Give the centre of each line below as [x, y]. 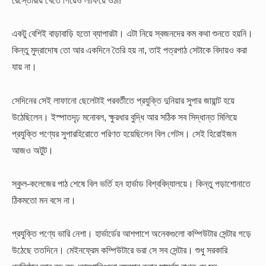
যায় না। [24, 67]
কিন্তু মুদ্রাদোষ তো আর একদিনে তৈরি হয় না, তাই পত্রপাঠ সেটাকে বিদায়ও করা [129, 50]
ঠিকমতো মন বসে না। [44, 200]
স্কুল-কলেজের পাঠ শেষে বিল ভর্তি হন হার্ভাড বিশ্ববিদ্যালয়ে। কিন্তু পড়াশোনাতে [131, 183]
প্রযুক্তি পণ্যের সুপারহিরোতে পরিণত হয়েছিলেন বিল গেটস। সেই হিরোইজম [124, 133]
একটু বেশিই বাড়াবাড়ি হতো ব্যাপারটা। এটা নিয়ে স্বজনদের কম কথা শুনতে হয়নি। [132, 34]
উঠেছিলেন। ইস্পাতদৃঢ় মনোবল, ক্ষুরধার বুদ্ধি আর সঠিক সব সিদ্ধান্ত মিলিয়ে [124, 117]
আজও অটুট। [33, 150]
